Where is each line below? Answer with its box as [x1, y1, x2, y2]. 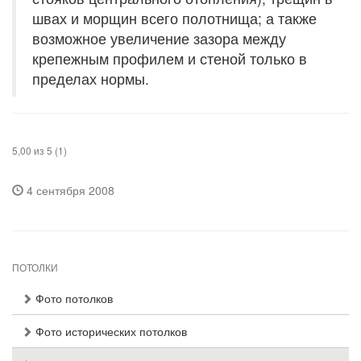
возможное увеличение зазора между [32, 28, 286, 48]
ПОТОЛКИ [12, 263, 58, 274]
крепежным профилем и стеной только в [32, 48, 307, 68]
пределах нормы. [32, 68, 149, 89]
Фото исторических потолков [32, 323, 187, 339]
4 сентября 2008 [23, 182, 114, 198]
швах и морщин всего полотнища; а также [32, 8, 317, 28]
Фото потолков [32, 290, 113, 306]
